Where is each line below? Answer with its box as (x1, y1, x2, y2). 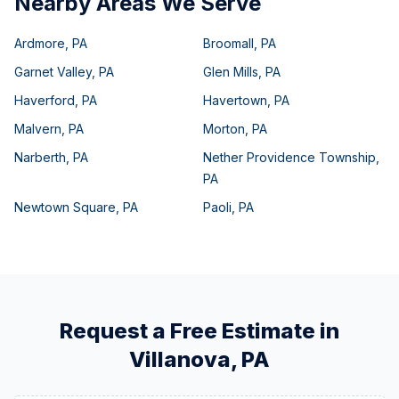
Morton (203, 121, 245, 136)
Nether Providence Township (203, 150, 376, 165)
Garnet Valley (14, 64, 92, 79)
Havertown (203, 93, 267, 108)
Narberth (14, 150, 66, 165)
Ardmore (14, 36, 65, 51)
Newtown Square (14, 199, 116, 215)
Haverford (14, 93, 75, 108)
